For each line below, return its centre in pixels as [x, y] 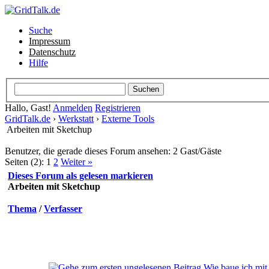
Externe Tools [128, 118]
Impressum [50, 41]
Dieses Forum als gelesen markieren [80, 175]
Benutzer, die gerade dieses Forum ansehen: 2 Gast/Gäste [113, 151]
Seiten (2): [24, 162]
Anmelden [73, 107]
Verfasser [63, 208]
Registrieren [118, 107]
